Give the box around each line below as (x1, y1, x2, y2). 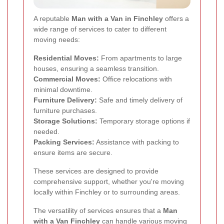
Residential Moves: (33, 54, 99, 62)
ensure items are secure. (33, 148, 112, 157)
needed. (33, 127, 59, 136)
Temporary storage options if (97, 117, 190, 125)
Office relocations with (100, 75, 172, 83)
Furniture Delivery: (33, 96, 97, 104)
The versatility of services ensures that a (33, 206, 163, 215)
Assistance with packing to (94, 138, 179, 146)
